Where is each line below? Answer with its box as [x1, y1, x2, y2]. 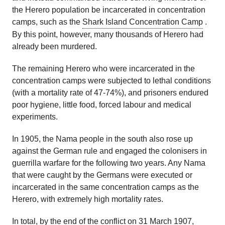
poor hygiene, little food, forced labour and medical [12, 100, 191, 109]
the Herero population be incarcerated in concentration [12, 6, 205, 14]
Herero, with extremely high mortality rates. [12, 195, 163, 203]
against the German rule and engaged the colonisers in [12, 147, 207, 155]
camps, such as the [12, 18, 82, 26]
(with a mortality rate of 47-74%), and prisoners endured [12, 88, 208, 97]
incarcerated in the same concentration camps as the [12, 183, 199, 191]
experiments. [12, 113, 58, 121]
